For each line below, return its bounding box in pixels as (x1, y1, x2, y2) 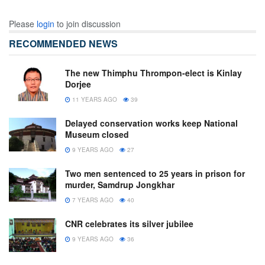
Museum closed (65, 128, 129, 141)
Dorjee (65, 78, 91, 91)
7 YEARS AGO (70, 196, 114, 205)
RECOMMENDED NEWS (9, 37, 118, 51)
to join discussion (54, 18, 121, 30)
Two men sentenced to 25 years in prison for (65, 167, 245, 180)
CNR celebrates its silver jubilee (65, 218, 193, 230)
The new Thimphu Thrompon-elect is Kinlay (65, 67, 242, 79)
